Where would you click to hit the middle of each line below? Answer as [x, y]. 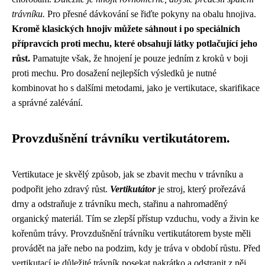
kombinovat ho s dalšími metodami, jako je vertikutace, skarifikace [136, 88]
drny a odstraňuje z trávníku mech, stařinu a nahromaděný [120, 204]
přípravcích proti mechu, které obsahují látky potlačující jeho [135, 43]
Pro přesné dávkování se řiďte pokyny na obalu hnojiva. [151, 14]
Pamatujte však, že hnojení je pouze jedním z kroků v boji [139, 58]
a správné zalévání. [47, 103]
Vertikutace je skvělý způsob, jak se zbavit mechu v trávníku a [127, 174]
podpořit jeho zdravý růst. [61, 189]
